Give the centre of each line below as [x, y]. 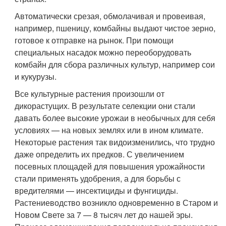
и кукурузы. [36, 76]
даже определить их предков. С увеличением [100, 154]
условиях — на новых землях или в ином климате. [109, 130]
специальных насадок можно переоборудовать [103, 52]
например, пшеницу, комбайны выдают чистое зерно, [115, 28]
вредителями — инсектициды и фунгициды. [97, 190]
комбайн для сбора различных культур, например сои [115, 64]
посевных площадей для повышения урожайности [110, 166]
